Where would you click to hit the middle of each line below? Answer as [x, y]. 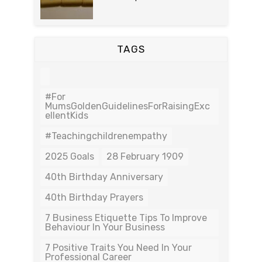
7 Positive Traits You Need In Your [118, 248]
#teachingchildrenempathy [106, 136]
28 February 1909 [145, 156]
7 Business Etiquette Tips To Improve [126, 218]
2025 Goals [70, 156]
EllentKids [67, 116]
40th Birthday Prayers [94, 197]
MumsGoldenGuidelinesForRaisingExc [127, 106]
